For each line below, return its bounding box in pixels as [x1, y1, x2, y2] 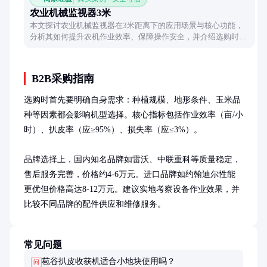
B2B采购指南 [32, 73, 94, 85]
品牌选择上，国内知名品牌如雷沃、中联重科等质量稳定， [24, 155, 241, 164]
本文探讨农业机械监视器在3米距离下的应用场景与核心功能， [30, 21, 243, 30]
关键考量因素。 [30, 44, 84, 52]
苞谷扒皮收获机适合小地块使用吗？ [42, 257, 175, 266]
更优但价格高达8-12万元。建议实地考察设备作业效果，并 [24, 185, 240, 194]
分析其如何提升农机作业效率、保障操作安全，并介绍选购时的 [30, 32, 247, 41]
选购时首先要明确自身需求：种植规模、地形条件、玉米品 [24, 95, 241, 104]
